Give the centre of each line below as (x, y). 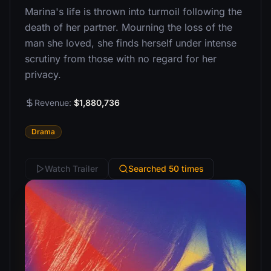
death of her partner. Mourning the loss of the (129, 27)
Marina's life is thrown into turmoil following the (133, 11)
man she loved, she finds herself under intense (131, 43)
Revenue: (54, 103)
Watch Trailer (71, 168)
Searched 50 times (166, 168)
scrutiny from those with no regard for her (121, 59)
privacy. (43, 74)
